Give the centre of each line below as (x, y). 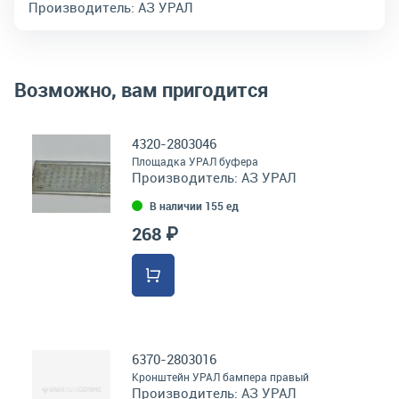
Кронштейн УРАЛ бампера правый (220, 377)
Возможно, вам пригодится (141, 90)
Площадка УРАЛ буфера (195, 161)
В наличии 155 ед (194, 206)
